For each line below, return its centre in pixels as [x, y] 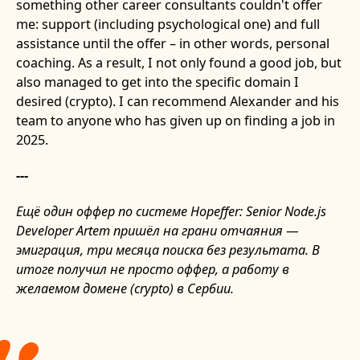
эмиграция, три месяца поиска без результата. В [168, 250]
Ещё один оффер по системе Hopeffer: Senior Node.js [171, 211]
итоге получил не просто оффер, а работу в [152, 269]
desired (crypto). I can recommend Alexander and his [177, 101]
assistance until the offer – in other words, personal [172, 43]
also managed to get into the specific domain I [157, 82]
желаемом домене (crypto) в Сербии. [125, 288]
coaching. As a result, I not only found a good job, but [178, 62]
